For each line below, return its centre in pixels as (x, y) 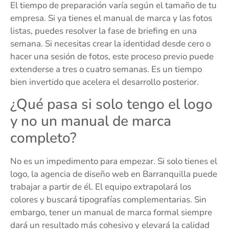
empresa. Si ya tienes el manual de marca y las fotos (111, 18)
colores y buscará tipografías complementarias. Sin (108, 199)
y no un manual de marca (91, 121)
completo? (43, 138)
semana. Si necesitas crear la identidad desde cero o (110, 44)
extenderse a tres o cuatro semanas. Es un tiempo (106, 70)
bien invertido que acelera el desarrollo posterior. (105, 82)
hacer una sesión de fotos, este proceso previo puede (112, 57)
